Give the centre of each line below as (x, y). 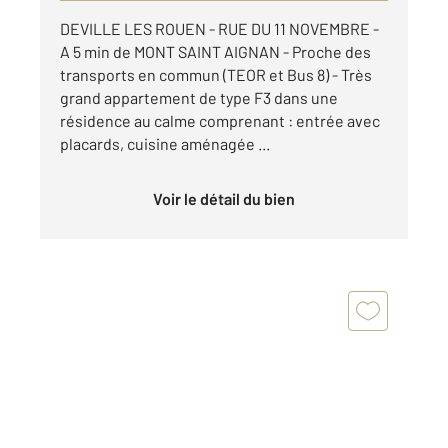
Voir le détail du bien (228, 199)
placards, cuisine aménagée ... (165, 144)
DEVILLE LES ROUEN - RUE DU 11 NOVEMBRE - (219, 29)
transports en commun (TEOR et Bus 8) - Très (216, 75)
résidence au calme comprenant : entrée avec (220, 121)
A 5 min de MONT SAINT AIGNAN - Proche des (215, 52)
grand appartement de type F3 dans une (199, 98)
